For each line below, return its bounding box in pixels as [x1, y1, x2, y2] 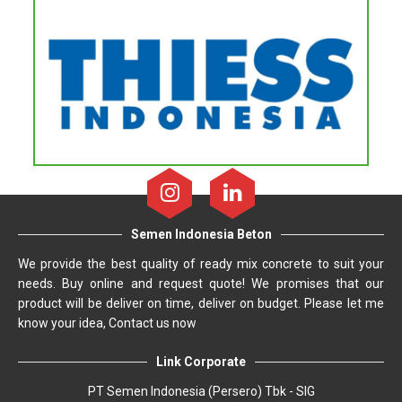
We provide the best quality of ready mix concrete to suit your [18, 257, 384, 271]
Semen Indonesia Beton [130, 227, 272, 241]
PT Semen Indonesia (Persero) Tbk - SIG [87, 384, 315, 398]
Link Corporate [156, 354, 246, 369]
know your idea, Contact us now [18, 316, 197, 330]
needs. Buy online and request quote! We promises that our [18, 276, 384, 291]
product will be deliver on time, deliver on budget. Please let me [18, 296, 384, 310]
